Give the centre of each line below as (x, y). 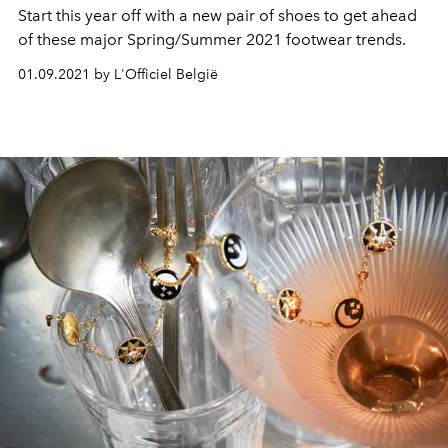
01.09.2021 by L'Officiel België (118, 75)
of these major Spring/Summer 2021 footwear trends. (212, 40)
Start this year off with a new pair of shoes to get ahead (217, 16)
